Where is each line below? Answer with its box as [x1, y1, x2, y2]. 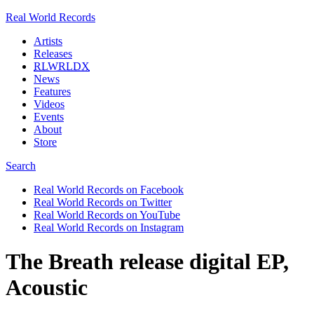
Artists [34, 35, 62, 47]
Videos [34, 98, 64, 110]
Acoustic [6, 275, 88, 301]
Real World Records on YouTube [34, 209, 180, 221]
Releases [34, 48, 72, 60]
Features [34, 86, 71, 97]
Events [34, 111, 64, 123]
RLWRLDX [34, 60, 90, 72]
